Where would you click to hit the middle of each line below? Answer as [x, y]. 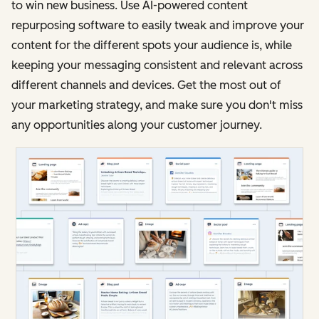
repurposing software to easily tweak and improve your [158, 25]
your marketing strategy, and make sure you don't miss [157, 105]
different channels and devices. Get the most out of [146, 85]
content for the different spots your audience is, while [152, 45]
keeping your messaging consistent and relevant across [157, 65]
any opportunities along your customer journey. [137, 125]
